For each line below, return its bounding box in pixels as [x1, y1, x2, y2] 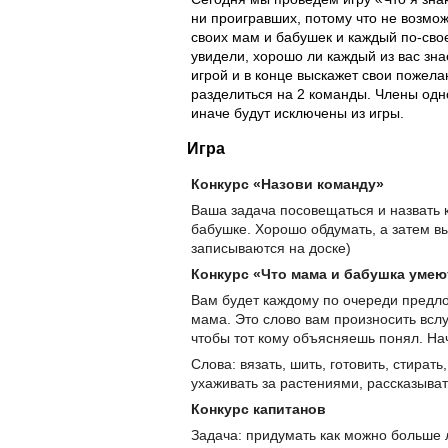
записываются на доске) [191, 239, 351, 256]
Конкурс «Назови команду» [191, 175, 384, 192]
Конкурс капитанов [191, 400, 326, 417]
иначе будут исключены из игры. [191, 105, 404, 122]
